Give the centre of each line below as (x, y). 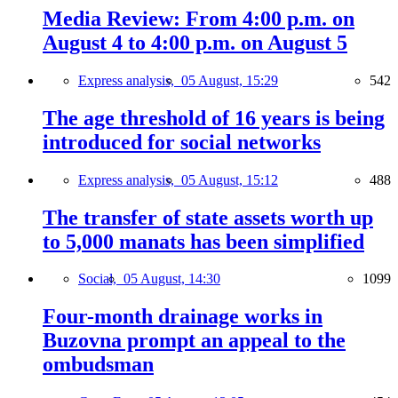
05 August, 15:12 (230, 179)
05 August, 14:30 (172, 279)
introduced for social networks (182, 142)
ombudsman (98, 365)
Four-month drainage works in (183, 317)
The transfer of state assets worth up (208, 217)
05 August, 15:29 (230, 80)
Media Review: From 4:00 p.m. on (199, 18)
